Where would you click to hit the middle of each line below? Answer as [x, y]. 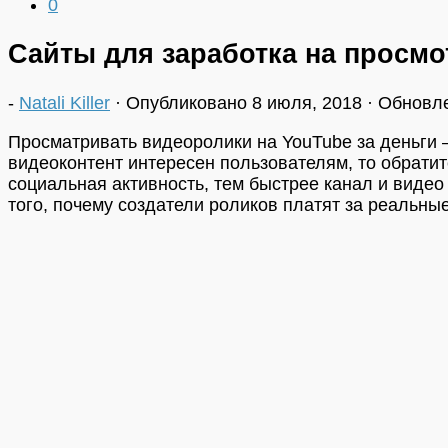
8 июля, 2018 [307, 102]
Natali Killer [64, 102]
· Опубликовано [183, 102]
